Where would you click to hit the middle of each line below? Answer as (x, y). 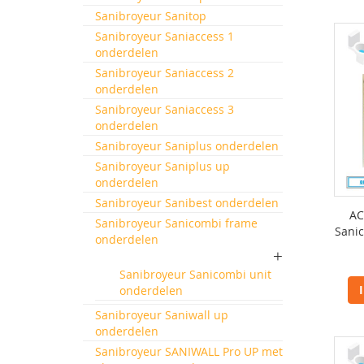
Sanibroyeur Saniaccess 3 (165, 109)
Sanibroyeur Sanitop (151, 16)
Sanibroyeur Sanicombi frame (176, 223)
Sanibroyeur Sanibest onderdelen (187, 203)
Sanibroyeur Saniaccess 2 (165, 73)
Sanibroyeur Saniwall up (162, 315)
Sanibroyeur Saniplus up (162, 166)
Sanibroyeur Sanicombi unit (195, 274)
